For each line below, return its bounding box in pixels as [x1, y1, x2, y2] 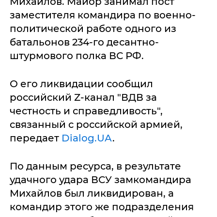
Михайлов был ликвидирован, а [10, 187, 174, 199]
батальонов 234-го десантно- [10, 36, 159, 48]
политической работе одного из [10, 22, 176, 34]
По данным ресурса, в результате [10, 160, 181, 172]
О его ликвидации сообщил [10, 77, 153, 90]
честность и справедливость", [10, 105, 163, 117]
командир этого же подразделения [10, 201, 194, 213]
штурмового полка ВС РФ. [10, 49, 144, 62]
